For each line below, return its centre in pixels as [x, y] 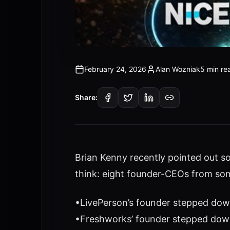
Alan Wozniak [178, 69]
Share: [86, 97]
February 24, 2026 [115, 69]
